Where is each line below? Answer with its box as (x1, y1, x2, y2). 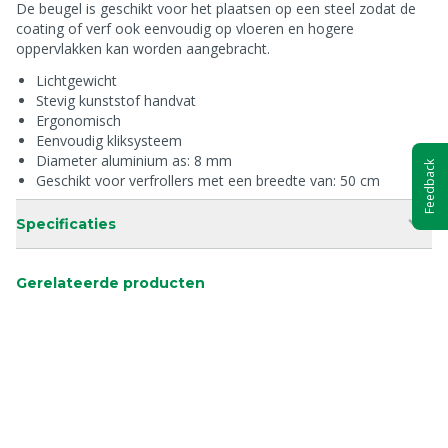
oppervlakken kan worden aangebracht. (16, 39, 270, 58)
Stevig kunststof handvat (36, 91, 196, 110)
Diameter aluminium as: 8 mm (36, 151, 232, 170)
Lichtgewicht (36, 71, 117, 90)
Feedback (421, 158, 438, 214)
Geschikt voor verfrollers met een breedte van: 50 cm (36, 171, 380, 190)
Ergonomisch (36, 111, 121, 130)
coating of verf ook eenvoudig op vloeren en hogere (16, 19, 354, 38)
